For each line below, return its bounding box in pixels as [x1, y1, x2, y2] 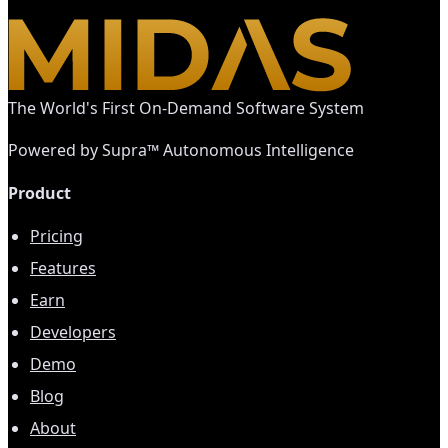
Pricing [30, 225, 83, 248]
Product [8, 181, 71, 204]
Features [30, 257, 96, 280]
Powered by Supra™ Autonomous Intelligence [8, 138, 354, 161]
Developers [30, 321, 116, 344]
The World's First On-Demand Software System [8, 96, 364, 119]
